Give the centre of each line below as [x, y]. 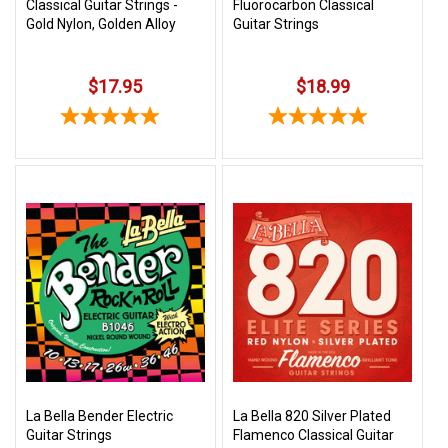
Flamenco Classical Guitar [314, 435]
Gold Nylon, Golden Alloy [101, 23]
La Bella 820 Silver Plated [312, 416]
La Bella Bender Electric [99, 416]
